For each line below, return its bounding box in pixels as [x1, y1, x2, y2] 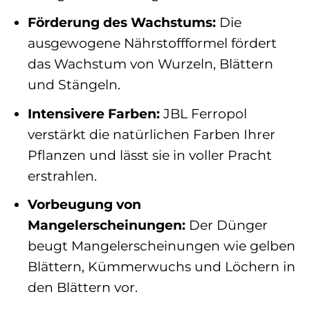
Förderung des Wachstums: [27, 14, 216, 31]
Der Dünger [185, 217, 268, 234]
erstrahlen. [27, 167, 97, 184]
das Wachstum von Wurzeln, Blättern [27, 55, 273, 73]
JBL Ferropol [159, 104, 247, 122]
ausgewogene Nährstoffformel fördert [27, 35, 277, 52]
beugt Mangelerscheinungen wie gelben [27, 237, 295, 255]
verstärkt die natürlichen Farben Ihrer [27, 125, 275, 143]
